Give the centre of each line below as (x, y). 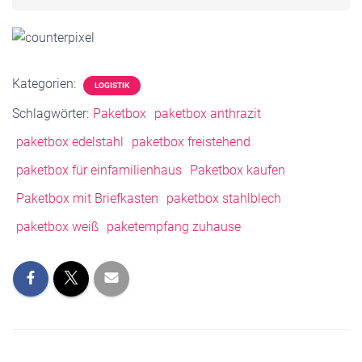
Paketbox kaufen (238, 170)
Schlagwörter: (51, 114)
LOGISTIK (112, 86)
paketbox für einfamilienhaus (99, 170)
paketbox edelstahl (70, 142)
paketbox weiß (57, 227)
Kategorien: (46, 84)
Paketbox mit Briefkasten (87, 199)
